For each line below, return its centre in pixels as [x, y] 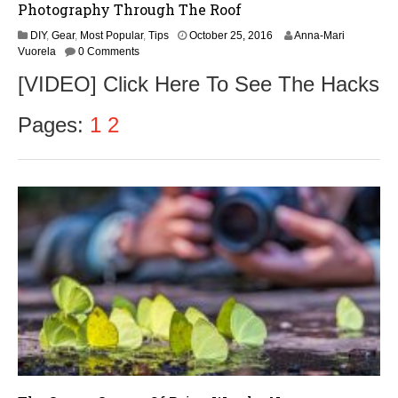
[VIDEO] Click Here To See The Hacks [199, 84]
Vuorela [37, 52]
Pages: [54, 125]
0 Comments [109, 52]
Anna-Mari [319, 36]
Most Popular [111, 36]
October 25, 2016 [231, 36]
